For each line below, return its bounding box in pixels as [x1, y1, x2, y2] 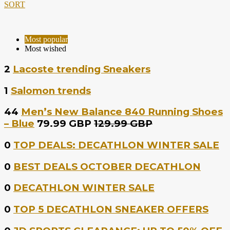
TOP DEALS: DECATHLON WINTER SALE [13, 139, 219, 151]
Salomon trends [11, 84, 91, 97]
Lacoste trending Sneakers [13, 63, 150, 75]
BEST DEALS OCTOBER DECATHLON [13, 160, 201, 172]
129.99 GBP [94, 118, 152, 130]
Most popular [25, 35, 68, 44]
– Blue [4, 118, 34, 130]
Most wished [25, 44, 66, 53]
